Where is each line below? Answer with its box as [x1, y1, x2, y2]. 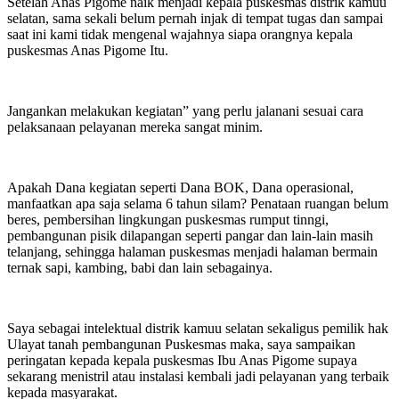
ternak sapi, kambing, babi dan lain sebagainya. [7, 260, 273, 276]
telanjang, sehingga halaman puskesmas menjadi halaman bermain [7, 244, 378, 260]
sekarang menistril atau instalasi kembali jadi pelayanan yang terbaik [7, 369, 389, 385]
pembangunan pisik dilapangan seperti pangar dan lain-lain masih [7, 228, 373, 244]
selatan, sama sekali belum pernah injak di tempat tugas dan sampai [7, 11, 383, 27]
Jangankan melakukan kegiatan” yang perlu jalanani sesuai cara [7, 103, 363, 119]
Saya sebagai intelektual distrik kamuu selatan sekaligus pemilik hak [7, 321, 388, 337]
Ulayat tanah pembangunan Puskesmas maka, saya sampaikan [7, 337, 355, 353]
